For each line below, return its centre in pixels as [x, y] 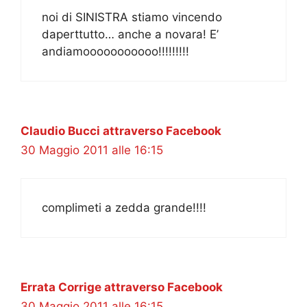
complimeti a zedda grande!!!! [124, 207]
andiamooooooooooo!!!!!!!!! [115, 52]
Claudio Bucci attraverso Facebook [121, 131]
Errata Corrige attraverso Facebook [122, 287]
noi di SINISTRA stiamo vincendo [132, 17]
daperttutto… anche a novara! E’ [130, 35]
